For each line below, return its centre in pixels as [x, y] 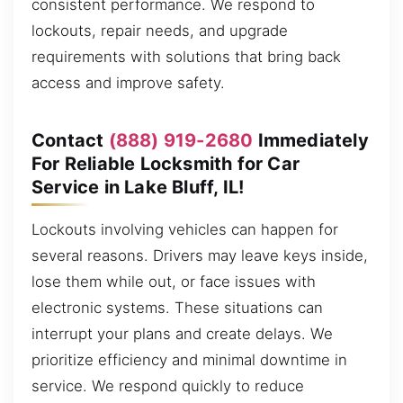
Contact [70, 140]
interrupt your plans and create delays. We [182, 334]
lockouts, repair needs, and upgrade [160, 31]
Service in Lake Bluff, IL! [138, 187]
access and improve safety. [128, 83]
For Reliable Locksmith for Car [166, 163]
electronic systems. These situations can [177, 308]
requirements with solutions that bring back [186, 57]
